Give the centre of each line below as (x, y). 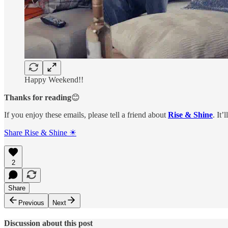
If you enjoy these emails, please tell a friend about (86, 115)
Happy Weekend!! (54, 79)
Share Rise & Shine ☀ (40, 132)
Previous (31, 203)
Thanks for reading (38, 97)
